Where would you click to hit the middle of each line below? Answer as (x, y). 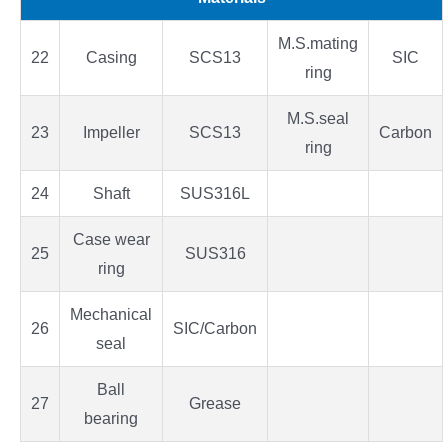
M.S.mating (318, 44)
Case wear (111, 240)
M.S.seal (318, 119)
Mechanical (111, 315)
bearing (111, 419)
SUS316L (215, 194)
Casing (111, 58)
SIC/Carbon (215, 329)
